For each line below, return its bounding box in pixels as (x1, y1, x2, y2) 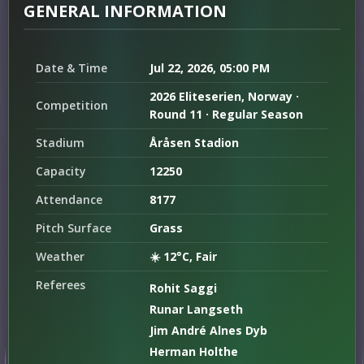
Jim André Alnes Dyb (149, 323, 267, 338)
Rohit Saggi (149, 280, 217, 296)
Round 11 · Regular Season (149, 106, 303, 122)
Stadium (36, 135, 84, 150)
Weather (36, 249, 84, 264)
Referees (36, 277, 85, 292)
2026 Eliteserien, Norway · (149, 89, 299, 104)
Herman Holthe (149, 344, 238, 359)
